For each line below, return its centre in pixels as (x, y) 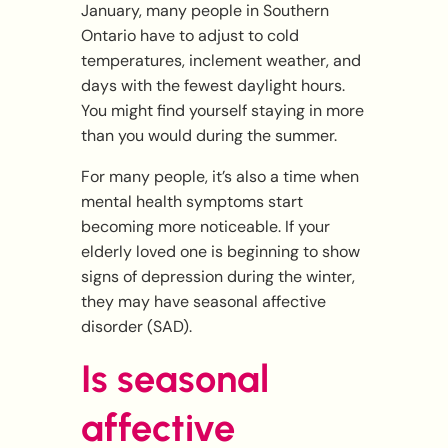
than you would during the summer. (208, 136)
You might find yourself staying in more (222, 111)
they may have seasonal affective (203, 302)
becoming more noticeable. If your (205, 227)
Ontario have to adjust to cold (189, 36)
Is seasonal (174, 379)
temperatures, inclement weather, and (220, 61)
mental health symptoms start (191, 202)
